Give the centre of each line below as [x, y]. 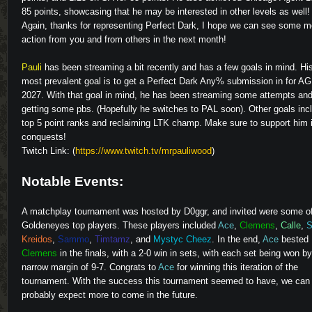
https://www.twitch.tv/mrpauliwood [143, 150]
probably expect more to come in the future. [110, 295]
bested [294, 239]
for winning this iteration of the [236, 267]
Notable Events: [72, 181]
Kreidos [37, 239]
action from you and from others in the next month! [124, 39]
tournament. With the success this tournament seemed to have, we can [166, 281]
